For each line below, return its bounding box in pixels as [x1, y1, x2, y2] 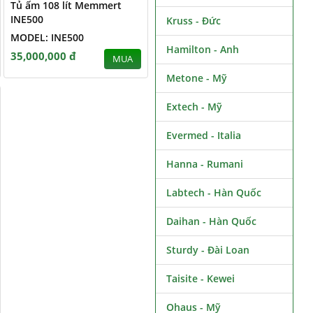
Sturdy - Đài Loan [166, 243, 249, 256]
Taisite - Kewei [166, 272, 235, 285]
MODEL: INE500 [10, 31, 84, 44]
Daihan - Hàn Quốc [166, 214, 256, 228]
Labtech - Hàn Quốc [166, 186, 261, 199]
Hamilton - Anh [166, 43, 239, 56]
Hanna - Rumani [166, 157, 243, 170]
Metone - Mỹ [166, 71, 227, 85]
